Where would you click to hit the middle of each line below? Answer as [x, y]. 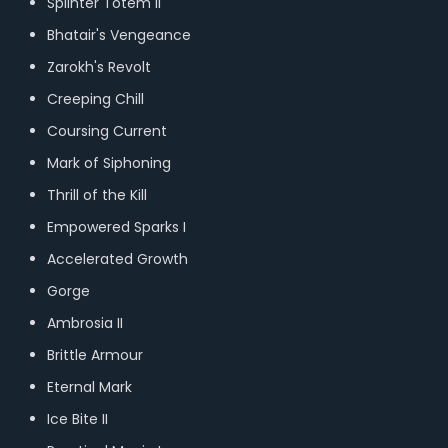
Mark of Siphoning [108, 163]
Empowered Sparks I [118, 227]
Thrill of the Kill [98, 195]
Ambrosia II [84, 323]
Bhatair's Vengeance [120, 35]
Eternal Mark [89, 387]
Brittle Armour [96, 355]
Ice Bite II [79, 419]
